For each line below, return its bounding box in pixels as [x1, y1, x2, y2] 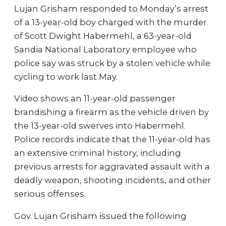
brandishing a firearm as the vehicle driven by [14, 107, 209, 117]
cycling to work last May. [14, 71, 118, 82]
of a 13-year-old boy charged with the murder [14, 17, 207, 27]
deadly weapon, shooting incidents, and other [14, 175, 211, 185]
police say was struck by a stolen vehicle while [14, 58, 210, 68]
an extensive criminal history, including [14, 148, 181, 158]
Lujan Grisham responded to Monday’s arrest [14, 3, 208, 14]
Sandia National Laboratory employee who [14, 44, 197, 54]
